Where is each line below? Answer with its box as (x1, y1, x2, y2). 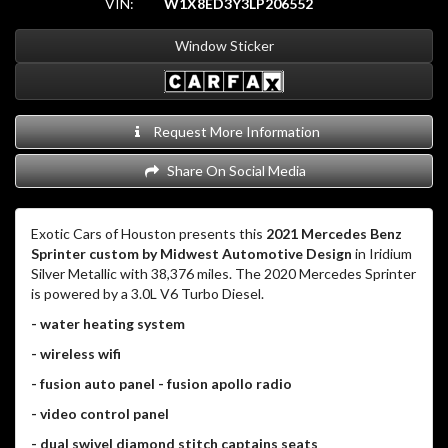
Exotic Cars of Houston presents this (31, 225, 263, 243)
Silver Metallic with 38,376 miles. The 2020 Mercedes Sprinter (31, 265, 416, 283)
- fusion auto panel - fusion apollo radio (31, 375, 292, 393)
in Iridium (355, 245, 412, 263)
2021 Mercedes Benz (263, 225, 402, 243)
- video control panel (31, 405, 169, 423)
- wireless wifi (31, 345, 124, 363)
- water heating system (31, 315, 185, 333)
